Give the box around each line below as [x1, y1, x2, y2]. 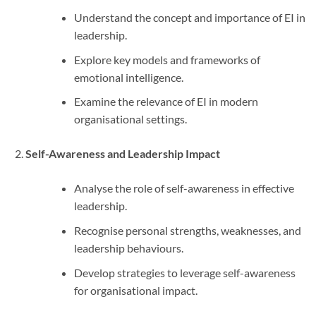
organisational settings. [73, 112, 187, 126]
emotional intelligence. [73, 70, 183, 84]
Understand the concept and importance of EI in [73, 11, 305, 25]
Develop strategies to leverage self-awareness [73, 265, 296, 279]
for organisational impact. [73, 283, 197, 297]
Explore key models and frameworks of [73, 52, 260, 66]
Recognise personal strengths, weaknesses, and [73, 223, 301, 237]
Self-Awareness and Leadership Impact [25, 147, 220, 161]
